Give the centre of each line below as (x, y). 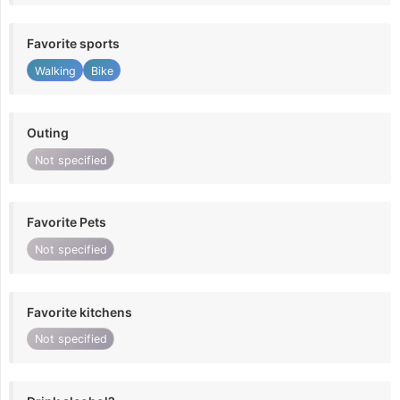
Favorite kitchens (79, 312)
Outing (48, 133)
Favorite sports (73, 43)
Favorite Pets (67, 222)
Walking (55, 71)
